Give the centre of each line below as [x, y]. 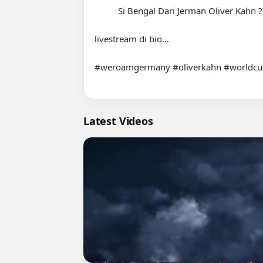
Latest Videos [118, 121]
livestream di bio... [132, 38]
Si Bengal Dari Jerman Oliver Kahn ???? [106, 10]
